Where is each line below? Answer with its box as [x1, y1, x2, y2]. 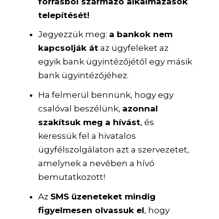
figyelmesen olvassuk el [38, 205, 145, 216]
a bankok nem [109, 29, 173, 40]
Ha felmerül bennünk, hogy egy [38, 90, 174, 100]
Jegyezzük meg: [38, 29, 109, 40]
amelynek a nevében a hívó [38, 158, 155, 169]
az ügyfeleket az [98, 43, 169, 53]
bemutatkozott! [38, 172, 106, 182]
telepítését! [38, 10, 90, 20]
